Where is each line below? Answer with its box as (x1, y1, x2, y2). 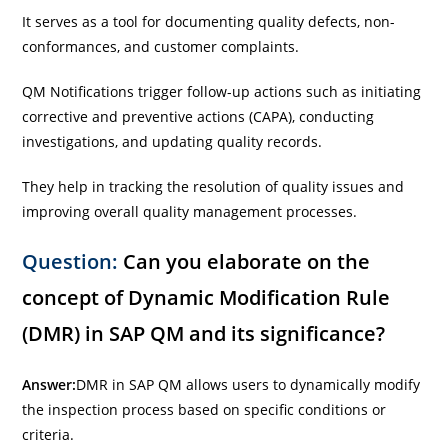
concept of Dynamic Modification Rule (22, 283, 391, 311)
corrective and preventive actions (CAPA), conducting (22, 106, 375, 126)
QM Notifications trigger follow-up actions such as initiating (22, 81, 422, 101)
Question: (22, 247, 119, 275)
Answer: (22, 374, 77, 394)
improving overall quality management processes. (22, 201, 358, 221)
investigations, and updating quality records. (22, 131, 323, 151)
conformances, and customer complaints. (22, 36, 300, 56)
